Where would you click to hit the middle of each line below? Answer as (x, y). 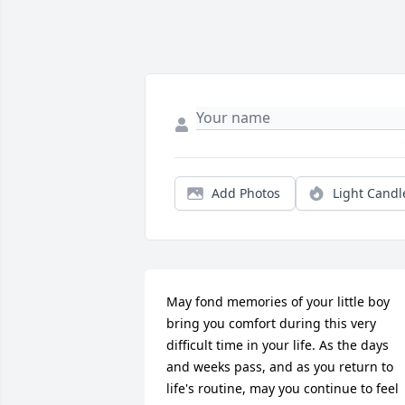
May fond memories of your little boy (278, 302)
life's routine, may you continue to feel (283, 389)
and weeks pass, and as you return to (280, 367)
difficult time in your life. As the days (278, 345)
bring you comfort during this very (271, 324)
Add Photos (246, 193)
